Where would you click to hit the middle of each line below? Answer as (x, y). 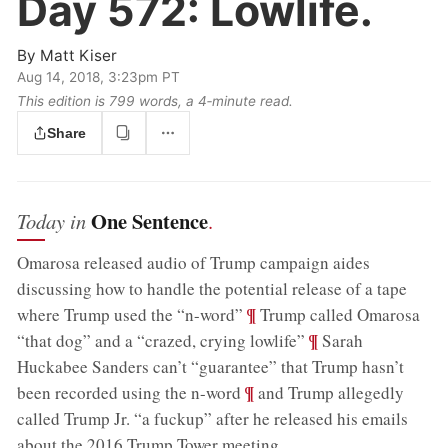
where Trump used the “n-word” (130, 314)
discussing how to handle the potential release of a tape (212, 288)
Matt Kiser (79, 56)
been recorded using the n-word (129, 392)
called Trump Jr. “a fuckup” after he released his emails (213, 418)
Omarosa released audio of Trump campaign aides (194, 262)
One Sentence (150, 220)
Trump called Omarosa (338, 314)
